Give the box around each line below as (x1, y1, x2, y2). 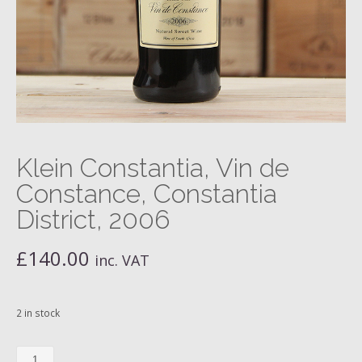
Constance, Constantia (16, 179, 277, 208)
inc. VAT (95, 250, 149, 270)
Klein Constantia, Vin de (16, 153, 289, 183)
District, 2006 (16, 204, 170, 234)
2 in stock (16, 306, 60, 320)
